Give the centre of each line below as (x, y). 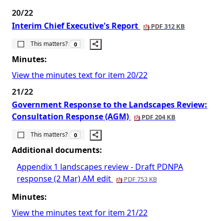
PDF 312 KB (167, 26)
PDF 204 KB (158, 117)
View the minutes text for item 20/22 (80, 75)
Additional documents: (57, 150)
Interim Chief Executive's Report (76, 26)
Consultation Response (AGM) (72, 116)
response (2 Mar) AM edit (65, 179)
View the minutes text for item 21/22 (80, 213)
